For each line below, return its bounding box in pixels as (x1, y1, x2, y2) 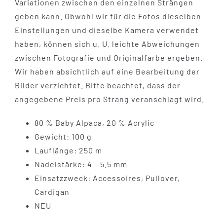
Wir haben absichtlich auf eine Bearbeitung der (14, 66, 200, 76)
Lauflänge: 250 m (34, 145, 102, 155)
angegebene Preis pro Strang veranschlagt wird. (14, 94, 204, 104)
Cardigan (34, 186, 70, 196)
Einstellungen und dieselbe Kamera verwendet (14, 25, 199, 35)
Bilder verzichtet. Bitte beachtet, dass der (14, 80, 181, 90)
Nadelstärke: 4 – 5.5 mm (34, 159, 127, 169)
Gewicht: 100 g (34, 131, 92, 141)
